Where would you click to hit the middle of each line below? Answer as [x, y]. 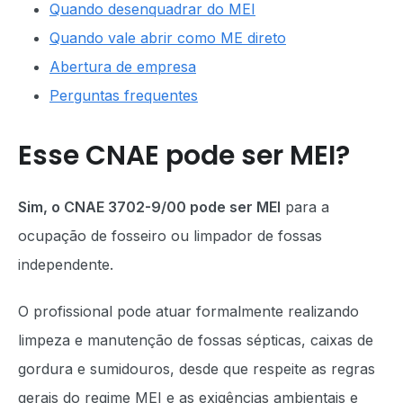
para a [305, 207]
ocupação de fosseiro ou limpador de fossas [170, 236]
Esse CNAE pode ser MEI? [184, 156]
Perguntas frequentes [124, 95]
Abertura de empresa [123, 67]
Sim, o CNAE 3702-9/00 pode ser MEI [149, 207]
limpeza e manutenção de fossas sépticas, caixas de [196, 340]
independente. [66, 264]
